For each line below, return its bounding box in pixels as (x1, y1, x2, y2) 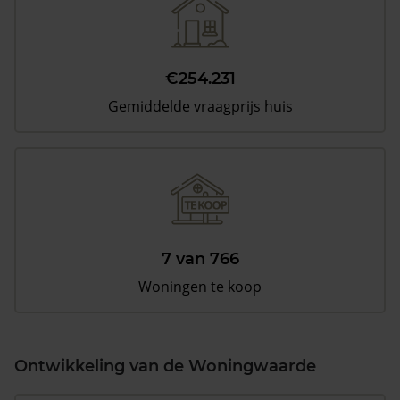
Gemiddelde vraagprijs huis (107, 96, 293, 116)
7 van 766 (161, 249, 239, 269)
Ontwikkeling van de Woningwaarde (14, 356, 316, 376)
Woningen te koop (138, 277, 262, 296)
